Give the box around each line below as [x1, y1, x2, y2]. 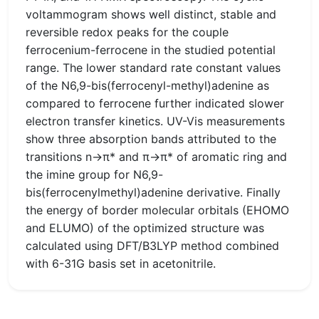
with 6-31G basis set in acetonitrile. [26, 256, 216, 271]
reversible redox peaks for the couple [26, 25, 229, 39]
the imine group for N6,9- [26, 167, 163, 182]
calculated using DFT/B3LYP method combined [26, 239, 279, 253]
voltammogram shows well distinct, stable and [26, 7, 276, 21]
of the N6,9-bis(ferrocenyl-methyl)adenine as [26, 78, 269, 93]
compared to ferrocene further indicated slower [26, 96, 284, 110]
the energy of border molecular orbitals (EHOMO [26, 203, 289, 217]
